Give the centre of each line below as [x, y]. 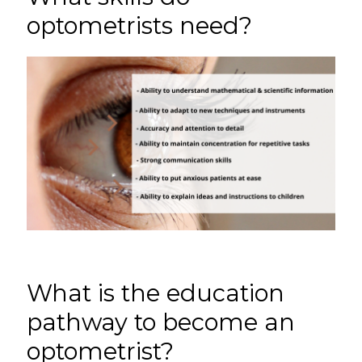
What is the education [156, 293]
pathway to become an [161, 322]
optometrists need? [140, 25]
